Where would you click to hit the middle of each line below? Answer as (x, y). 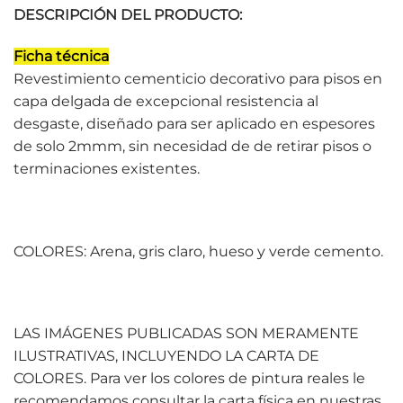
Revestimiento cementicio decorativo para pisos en (198, 79)
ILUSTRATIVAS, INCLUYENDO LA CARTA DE (166, 356)
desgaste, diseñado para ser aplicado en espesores (194, 124)
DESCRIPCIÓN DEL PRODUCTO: (128, 15)
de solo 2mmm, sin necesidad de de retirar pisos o (193, 147)
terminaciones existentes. (107, 169)
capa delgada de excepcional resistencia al (166, 102)
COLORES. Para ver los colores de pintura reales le (189, 379)
